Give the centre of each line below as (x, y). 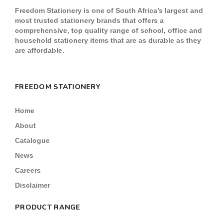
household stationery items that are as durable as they (108, 40)
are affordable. (40, 50)
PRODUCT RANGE (48, 207)
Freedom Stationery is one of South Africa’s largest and (109, 10)
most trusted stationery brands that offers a (89, 20)
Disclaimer (33, 185)
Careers (28, 170)
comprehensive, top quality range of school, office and (109, 30)
